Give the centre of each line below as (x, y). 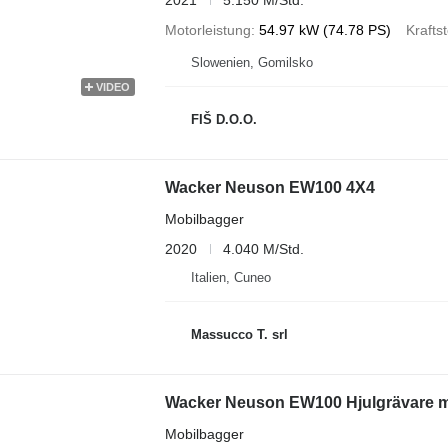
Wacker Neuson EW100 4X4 (269, 187)
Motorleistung (207, 29)
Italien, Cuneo (230, 277)
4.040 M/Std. (263, 248)
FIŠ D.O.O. (223, 120)
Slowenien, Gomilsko (251, 62)
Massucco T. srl (239, 335)
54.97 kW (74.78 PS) (324, 29)
